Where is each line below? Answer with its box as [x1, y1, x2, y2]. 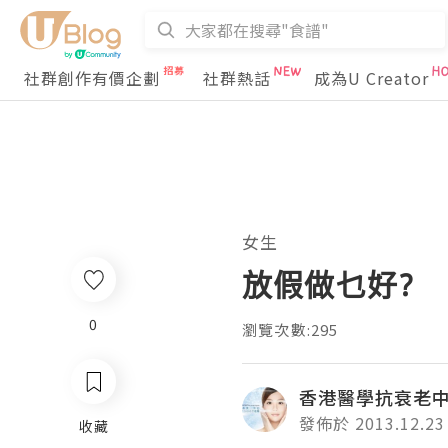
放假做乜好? [242, 264, 416, 305]
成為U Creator [314, 66, 429, 90]
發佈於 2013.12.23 [299, 411, 445, 435]
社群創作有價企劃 [24, 66, 160, 90]
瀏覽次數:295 [242, 319, 339, 340]
